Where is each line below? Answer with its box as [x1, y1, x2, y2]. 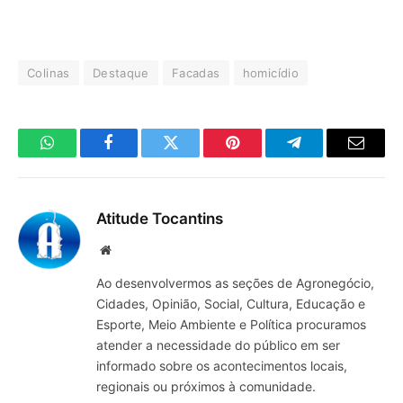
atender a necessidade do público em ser [96, 337, 340, 354]
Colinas [27, 66, 70, 81]
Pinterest [230, 148, 288, 165]
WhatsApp [45, 148, 115, 165]
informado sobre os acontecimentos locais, [96, 358, 347, 374]
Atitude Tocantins [96, 210, 223, 228]
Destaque [92, 66, 149, 81]
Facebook [107, 148, 171, 165]
